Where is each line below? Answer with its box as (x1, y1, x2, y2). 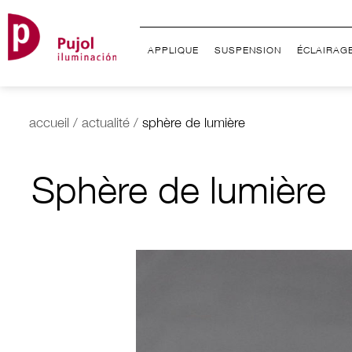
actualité (82, 118, 130, 131)
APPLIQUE (148, 46, 200, 56)
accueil (29, 118, 69, 131)
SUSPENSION (214, 46, 282, 56)
